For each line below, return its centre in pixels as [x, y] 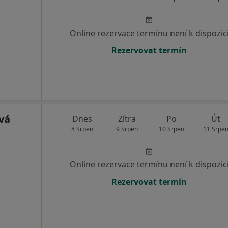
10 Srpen [171, 129]
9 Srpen [127, 129]
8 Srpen [82, 129]
